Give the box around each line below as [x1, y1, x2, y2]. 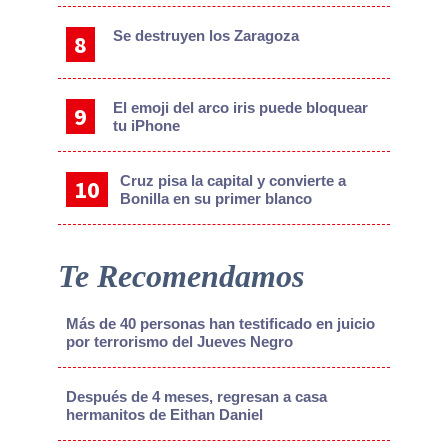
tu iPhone [113, 117, 181, 135]
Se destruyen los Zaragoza [113, 27, 300, 45]
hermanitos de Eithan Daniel [65, 406, 263, 424]
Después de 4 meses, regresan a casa [65, 388, 327, 406]
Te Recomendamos [57, 258, 304, 295]
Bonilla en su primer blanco [119, 190, 312, 208]
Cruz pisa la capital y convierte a [119, 172, 346, 190]
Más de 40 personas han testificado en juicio [65, 315, 375, 333]
